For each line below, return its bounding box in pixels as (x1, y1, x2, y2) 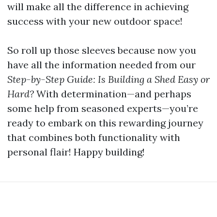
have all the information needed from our (7, 59, 196, 71)
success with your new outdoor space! (7, 15, 183, 27)
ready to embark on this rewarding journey (7, 117, 203, 129)
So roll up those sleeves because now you (7, 44, 196, 56)
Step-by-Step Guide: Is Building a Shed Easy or (7, 73, 210, 85)
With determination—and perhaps (34, 88, 191, 100)
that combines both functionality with (7, 131, 180, 143)
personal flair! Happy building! (7, 146, 145, 158)
